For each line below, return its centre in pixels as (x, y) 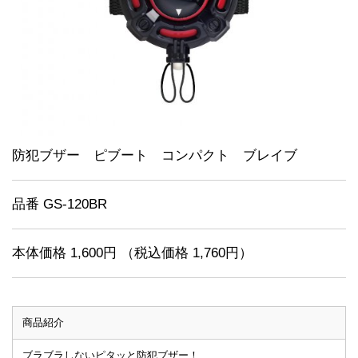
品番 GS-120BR (60, 204)
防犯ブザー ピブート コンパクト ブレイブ (155, 155)
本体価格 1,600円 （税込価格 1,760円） (132, 253)
